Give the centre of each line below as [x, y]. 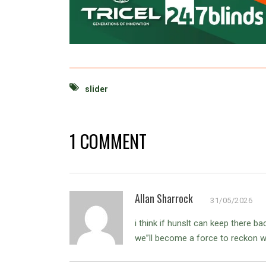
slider [96, 89]
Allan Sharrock [164, 198]
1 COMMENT [108, 141]
